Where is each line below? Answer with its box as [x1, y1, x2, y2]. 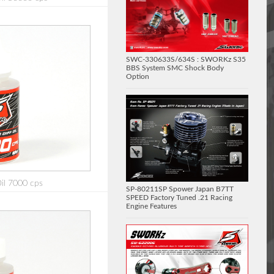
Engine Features [126, 202, 177, 210]
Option [126, 73, 149, 81]
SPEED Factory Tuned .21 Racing [126, 193, 232, 201]
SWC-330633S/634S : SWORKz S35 [126, 56, 246, 64]
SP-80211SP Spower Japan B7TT [126, 185, 234, 193]
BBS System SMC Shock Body [126, 64, 224, 72]
